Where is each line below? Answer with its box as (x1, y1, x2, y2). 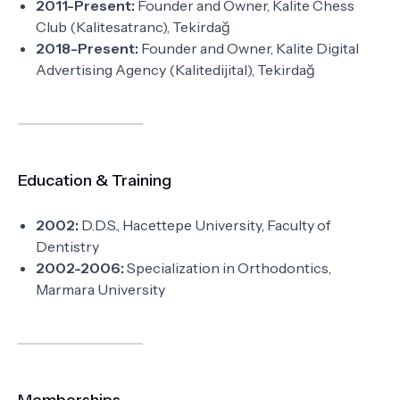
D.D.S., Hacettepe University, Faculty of (79, 216, 330, 234)
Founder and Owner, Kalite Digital (138, 39, 359, 57)
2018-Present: (36, 39, 138, 57)
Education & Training (18, 171, 171, 190)
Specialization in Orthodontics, (124, 259, 331, 277)
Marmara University (36, 280, 165, 298)
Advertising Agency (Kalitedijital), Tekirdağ (36, 61, 315, 79)
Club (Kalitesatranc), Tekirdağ (36, 18, 230, 36)
